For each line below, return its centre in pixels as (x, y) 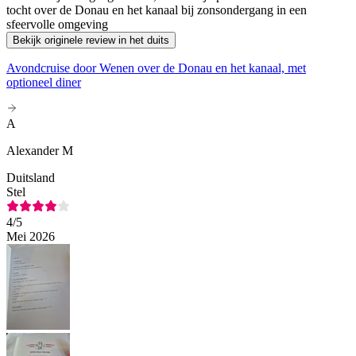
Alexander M (40, 151)
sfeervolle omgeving (57, 25)
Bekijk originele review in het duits (91, 41)
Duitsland (31, 178)
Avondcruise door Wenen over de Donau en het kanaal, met (156, 68)
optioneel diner (44, 83)
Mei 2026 (31, 237)
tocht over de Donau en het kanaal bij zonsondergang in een (157, 10)
